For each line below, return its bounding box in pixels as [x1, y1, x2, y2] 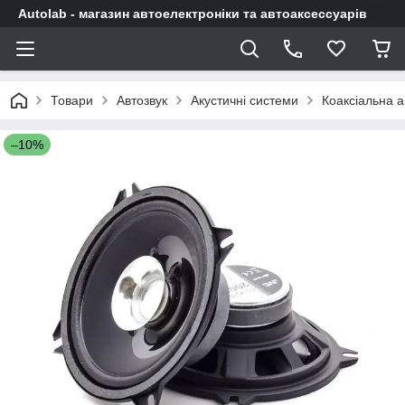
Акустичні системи [191, 93, 298, 108]
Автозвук [117, 93, 167, 108]
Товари [51, 93, 93, 108]
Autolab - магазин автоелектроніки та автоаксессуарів [18, 6, 367, 21]
